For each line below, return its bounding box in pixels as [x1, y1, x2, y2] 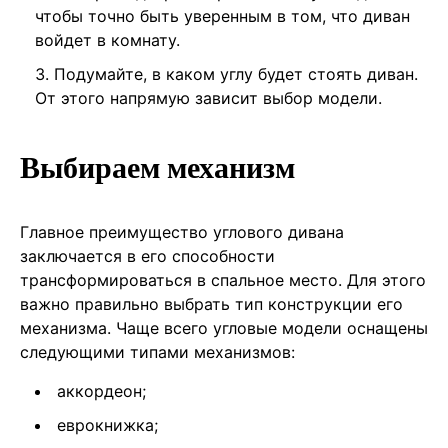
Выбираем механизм [20, 143, 295, 190]
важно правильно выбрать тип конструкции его [20, 293, 403, 314]
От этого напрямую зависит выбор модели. [35, 87, 382, 108]
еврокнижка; [57, 414, 158, 435]
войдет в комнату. [35, 29, 180, 50]
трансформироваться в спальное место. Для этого [20, 269, 426, 290]
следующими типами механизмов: [20, 341, 295, 362]
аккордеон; [57, 380, 146, 401]
